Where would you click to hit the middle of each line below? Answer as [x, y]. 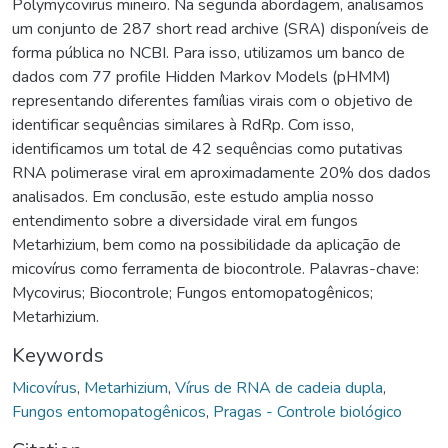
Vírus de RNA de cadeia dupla [279, 387]
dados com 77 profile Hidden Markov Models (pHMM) [201, 76]
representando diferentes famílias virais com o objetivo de [212, 100]
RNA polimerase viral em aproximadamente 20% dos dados [221, 172]
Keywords [58, 355]
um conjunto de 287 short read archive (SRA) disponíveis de [220, 28]
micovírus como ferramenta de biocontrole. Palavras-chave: [215, 268]
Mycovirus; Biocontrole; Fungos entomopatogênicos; [192, 292]
